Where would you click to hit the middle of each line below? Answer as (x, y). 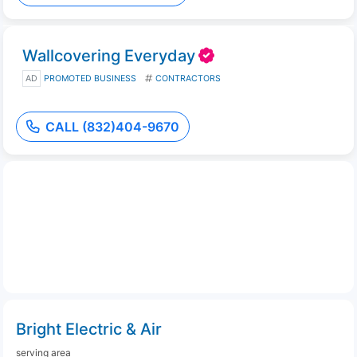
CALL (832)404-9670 (112, 127)
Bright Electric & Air (89, 329)
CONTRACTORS (188, 78)
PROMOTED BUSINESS (90, 78)
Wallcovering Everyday (109, 56)
